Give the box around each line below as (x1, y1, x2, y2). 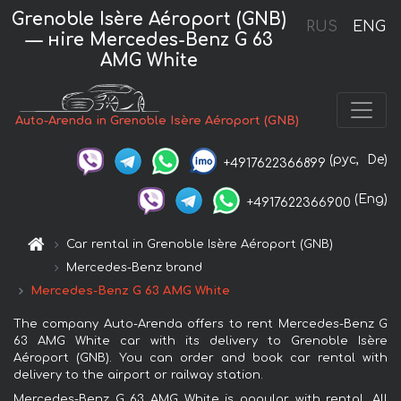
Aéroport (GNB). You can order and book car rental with (13, 351, 388, 364)
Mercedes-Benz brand (66, 260, 203, 274)
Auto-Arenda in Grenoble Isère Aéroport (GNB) (15, 115, 300, 128)
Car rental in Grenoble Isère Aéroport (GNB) (66, 237, 334, 251)
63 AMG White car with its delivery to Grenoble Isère (13, 334, 388, 347)
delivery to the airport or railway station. (13, 368, 263, 381)
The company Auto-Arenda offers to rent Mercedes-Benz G (13, 317, 388, 330)
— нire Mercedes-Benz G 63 (25, 30, 273, 49)
